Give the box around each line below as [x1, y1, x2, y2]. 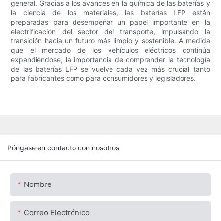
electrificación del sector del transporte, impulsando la [11, 27, 210, 36]
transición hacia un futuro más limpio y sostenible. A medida [11, 37, 210, 45]
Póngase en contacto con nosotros [7, 144, 119, 152]
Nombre [24, 180, 52, 189]
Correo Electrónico [24, 208, 90, 218]
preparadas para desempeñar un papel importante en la [11, 18, 210, 27]
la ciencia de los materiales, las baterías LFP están [11, 8, 210, 17]
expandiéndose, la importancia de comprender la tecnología [11, 55, 210, 64]
